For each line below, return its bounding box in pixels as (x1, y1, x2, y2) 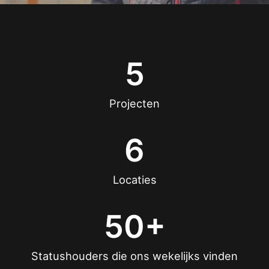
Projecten (109, 97, 160, 110)
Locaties (112, 173, 157, 187)
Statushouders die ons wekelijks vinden (31, 249, 238, 263)
